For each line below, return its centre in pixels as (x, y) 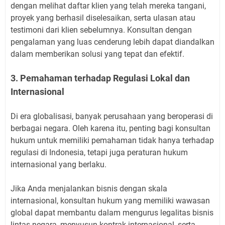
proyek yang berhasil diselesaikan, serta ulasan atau (103, 18)
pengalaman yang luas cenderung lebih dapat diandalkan (113, 42)
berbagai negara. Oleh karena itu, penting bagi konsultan (110, 128)
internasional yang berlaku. (59, 164)
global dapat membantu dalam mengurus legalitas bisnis (112, 212)
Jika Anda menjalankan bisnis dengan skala (89, 188)
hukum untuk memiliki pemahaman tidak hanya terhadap (112, 140)
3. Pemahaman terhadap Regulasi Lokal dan (100, 78)
